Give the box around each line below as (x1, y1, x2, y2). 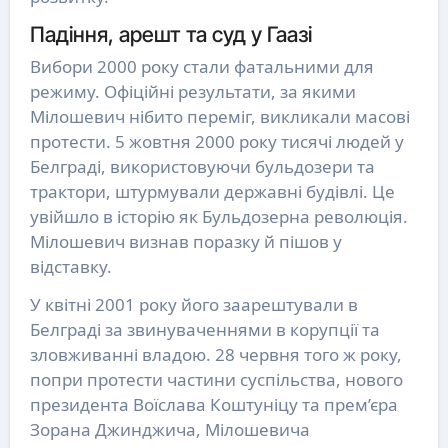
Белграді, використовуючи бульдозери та (29, 154, 375, 178)
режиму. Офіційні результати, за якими (29, 79, 356, 103)
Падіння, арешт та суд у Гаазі (29, 21, 312, 48)
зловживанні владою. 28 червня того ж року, (29, 342, 402, 366)
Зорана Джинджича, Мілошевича (29, 417, 310, 441)
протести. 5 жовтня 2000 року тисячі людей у (29, 129, 404, 153)
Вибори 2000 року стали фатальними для (29, 54, 374, 78)
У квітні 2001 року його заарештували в (29, 292, 358, 316)
